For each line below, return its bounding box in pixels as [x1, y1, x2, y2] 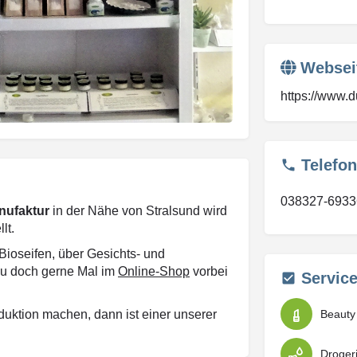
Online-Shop [118, 264, 190, 278]
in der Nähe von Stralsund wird [49, 203, 227, 218]
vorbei [190, 264, 228, 278]
